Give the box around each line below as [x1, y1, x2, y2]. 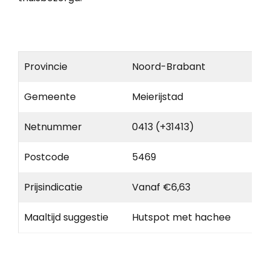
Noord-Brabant [132, 59, 206, 74]
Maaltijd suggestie [24, 210, 108, 224]
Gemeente [24, 89, 76, 104]
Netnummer [24, 119, 82, 134]
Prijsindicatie [24, 180, 83, 194]
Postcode [24, 149, 69, 164]
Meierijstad [132, 89, 183, 104]
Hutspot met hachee [132, 210, 231, 224]
